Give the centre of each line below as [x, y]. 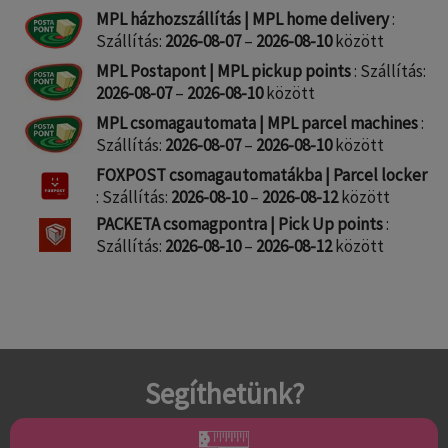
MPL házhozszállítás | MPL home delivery [242, 19]
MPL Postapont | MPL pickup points [223, 71]
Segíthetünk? [224, 394]
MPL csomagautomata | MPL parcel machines [257, 123]
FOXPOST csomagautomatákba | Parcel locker [261, 175]
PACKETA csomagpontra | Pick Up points [239, 224]
